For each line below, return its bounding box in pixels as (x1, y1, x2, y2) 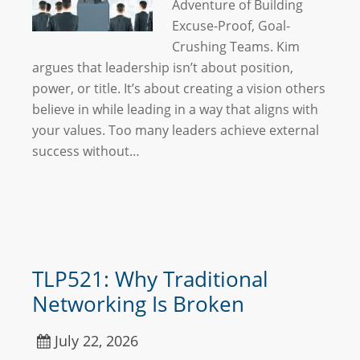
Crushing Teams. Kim (172, 38, 300, 55)
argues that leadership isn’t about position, (32, 59, 293, 76)
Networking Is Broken (32, 289, 244, 318)
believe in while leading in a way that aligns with (32, 100, 318, 118)
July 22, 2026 (55, 331, 138, 350)
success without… (32, 142, 140, 160)
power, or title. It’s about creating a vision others (32, 80, 325, 97)
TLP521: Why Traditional (32, 264, 268, 293)
